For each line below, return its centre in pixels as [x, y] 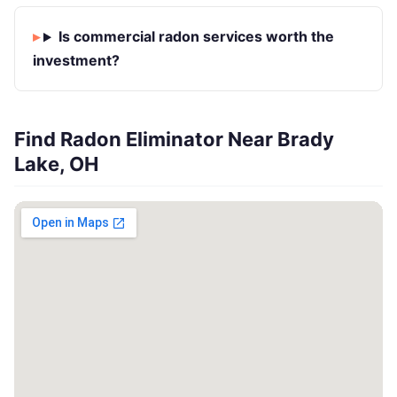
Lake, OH [56, 164]
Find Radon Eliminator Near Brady [174, 140]
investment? [76, 61]
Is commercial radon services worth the [196, 37]
